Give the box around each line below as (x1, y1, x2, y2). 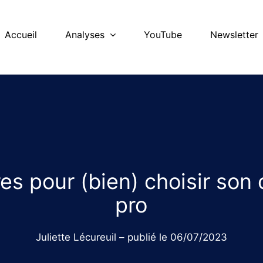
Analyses (65, 28, 104, 41)
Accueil (5, 28, 37, 41)
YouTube (144, 28, 182, 41)
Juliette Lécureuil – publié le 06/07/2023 (35, 231, 227, 243)
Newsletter (210, 28, 258, 41)
